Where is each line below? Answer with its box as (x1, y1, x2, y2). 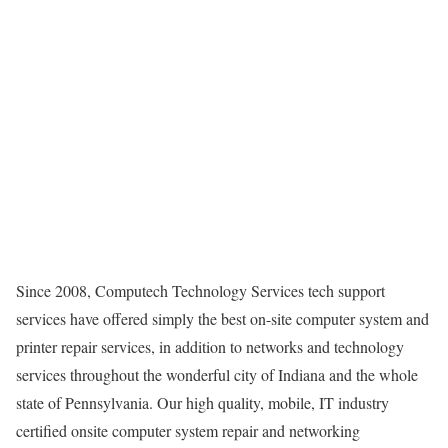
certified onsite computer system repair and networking (16, 419, 360, 441)
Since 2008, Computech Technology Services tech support (16, 279, 385, 301)
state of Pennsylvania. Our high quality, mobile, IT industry (16, 391, 389, 413)
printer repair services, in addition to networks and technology (16, 335, 404, 357)
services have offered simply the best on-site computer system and (16, 307, 429, 329)
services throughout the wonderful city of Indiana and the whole (16, 363, 418, 385)
